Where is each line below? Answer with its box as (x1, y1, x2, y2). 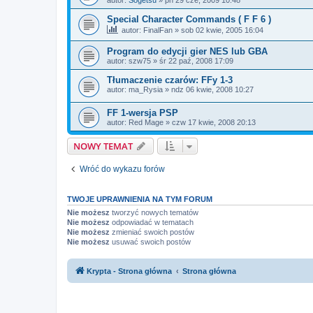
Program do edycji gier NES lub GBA (107, 46, 268, 57)
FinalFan (143, 25, 173, 34)
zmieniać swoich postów (110, 228, 194, 237)
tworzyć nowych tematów (110, 208, 198, 217)
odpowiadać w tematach (110, 218, 194, 227)
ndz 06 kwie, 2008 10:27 (171, 85, 254, 94)
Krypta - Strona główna (87, 266, 172, 275)
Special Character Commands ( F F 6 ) (107, 13, 271, 24)
